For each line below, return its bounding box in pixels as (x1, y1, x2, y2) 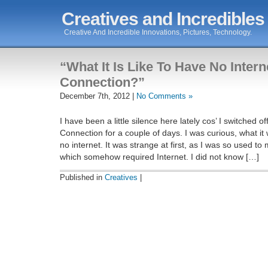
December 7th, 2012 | (60, 92, 136, 100)
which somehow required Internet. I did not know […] (60, 151, 259, 162)
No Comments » (136, 92, 193, 100)
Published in (60, 172, 105, 182)
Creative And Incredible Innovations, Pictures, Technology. (64, 28, 252, 36)
